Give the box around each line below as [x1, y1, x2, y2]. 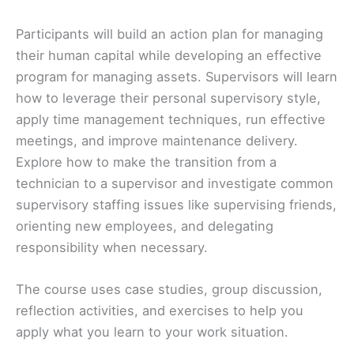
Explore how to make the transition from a [16, 154, 277, 171]
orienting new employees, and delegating [16, 218, 273, 235]
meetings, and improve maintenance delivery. [16, 133, 298, 149]
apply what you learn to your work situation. [16, 324, 288, 341]
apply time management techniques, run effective [16, 111, 326, 128]
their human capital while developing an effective [16, 47, 322, 64]
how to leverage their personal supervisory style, [16, 90, 321, 107]
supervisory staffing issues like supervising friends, [16, 197, 337, 213]
